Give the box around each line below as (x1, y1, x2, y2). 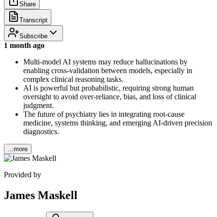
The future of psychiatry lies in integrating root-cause (23, 109, 185, 118)
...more (8, 145, 28, 153)
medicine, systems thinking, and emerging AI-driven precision (23, 118, 212, 127)
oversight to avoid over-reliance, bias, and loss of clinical (23, 92, 196, 101)
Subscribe (19, 32, 47, 40)
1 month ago (4, 41, 45, 49)
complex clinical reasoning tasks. (23, 75, 124, 83)
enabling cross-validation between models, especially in (23, 66, 192, 75)
